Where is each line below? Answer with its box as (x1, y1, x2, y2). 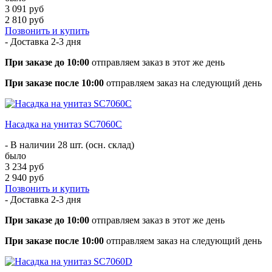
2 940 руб (5, 172, 44, 183)
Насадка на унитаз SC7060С (5, 118, 122, 129)
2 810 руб (5, 14, 44, 25)
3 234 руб (5, 161, 44, 172)
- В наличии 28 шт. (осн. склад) (5, 139, 134, 150)
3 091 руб (5, 3, 44, 14)
